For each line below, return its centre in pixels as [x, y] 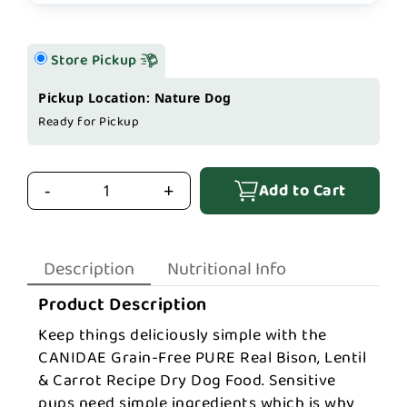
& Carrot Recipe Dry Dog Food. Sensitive [187, 381]
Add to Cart [302, 190]
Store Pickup [95, 60]
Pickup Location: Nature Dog [135, 98]
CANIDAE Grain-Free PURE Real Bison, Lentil [202, 358]
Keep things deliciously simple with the [183, 335]
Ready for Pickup [89, 122]
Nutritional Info [227, 269]
